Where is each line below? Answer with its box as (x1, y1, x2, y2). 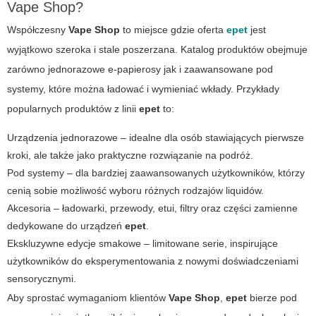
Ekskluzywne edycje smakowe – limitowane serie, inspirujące (7, 237, 278, 249)
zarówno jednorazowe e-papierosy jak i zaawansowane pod (7, 63, 273, 75)
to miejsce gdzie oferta (120, 23, 226, 35)
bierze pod (247, 291, 297, 303)
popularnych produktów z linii (7, 102, 139, 114)
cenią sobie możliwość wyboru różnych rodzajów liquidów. (7, 184, 264, 196)
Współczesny (7, 23, 68, 35)
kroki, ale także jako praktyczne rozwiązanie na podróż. (7, 149, 253, 161)
